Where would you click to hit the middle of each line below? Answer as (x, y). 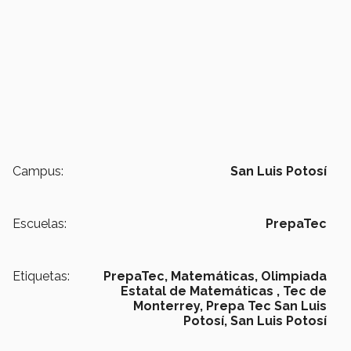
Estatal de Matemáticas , (200, 291)
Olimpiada (294, 277)
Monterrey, (168, 306)
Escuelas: (40, 224)
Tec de (305, 291)
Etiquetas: (41, 277)
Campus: (38, 172)
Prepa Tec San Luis (266, 306)
